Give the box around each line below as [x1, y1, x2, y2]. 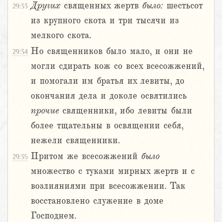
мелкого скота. [31, 30, 91, 41]
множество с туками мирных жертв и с [31, 166, 195, 176]
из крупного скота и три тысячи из [31, 15, 179, 26]
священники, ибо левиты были [59, 106, 192, 116]
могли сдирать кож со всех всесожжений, [31, 61, 204, 71]
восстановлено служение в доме [31, 196, 164, 206]
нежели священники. [31, 135, 120, 146]
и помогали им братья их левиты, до [31, 76, 184, 86]
